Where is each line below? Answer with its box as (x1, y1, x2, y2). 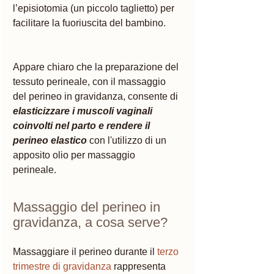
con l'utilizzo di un (87, 135, 169, 146)
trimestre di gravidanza (13, 261, 111, 272)
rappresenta (111, 261, 168, 272)
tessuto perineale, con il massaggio (13, 76, 168, 87)
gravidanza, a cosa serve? (13, 214, 168, 230)
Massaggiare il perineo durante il (13, 246, 157, 257)
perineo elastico (13, 135, 87, 146)
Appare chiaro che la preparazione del (13, 61, 181, 72)
